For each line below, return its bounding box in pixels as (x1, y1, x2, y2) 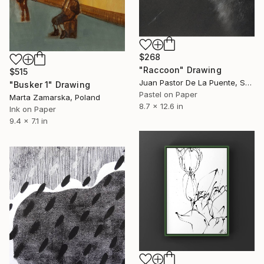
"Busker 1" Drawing (9, 79, 90, 90)
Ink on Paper (9, 104, 56, 114)
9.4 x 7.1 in (9, 115, 48, 126)
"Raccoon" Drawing (139, 64, 222, 75)
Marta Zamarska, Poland (9, 92, 100, 102)
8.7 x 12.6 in (139, 101, 183, 111)
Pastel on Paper (139, 89, 197, 99)
